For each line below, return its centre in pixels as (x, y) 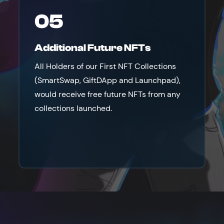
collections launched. (73, 108)
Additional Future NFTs (93, 48)
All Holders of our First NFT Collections (105, 66)
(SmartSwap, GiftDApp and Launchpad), (108, 80)
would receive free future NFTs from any (108, 94)
